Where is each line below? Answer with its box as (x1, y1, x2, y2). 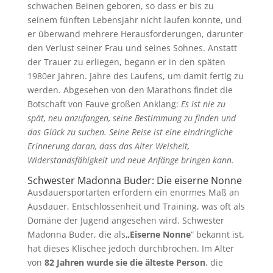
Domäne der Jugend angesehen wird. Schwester (27, 214, 224, 226)
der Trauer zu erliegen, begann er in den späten (27, 56, 225, 68)
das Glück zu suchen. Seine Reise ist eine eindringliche (27, 126, 233, 138)
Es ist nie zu (180, 98, 225, 110)
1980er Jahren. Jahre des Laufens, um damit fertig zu (27, 70, 244, 82)
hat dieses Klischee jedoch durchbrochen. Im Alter (27, 243, 234, 254)
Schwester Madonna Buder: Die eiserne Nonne (27, 174, 242, 187)
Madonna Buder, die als (27, 229, 126, 240)
